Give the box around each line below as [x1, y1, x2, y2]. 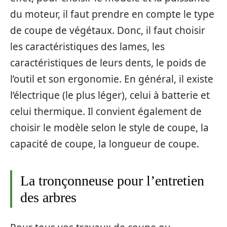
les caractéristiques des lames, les [10, 40, 165, 54]
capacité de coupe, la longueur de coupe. [10, 137, 199, 151]
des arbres [20, 190, 77, 206]
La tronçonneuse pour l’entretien [20, 173, 204, 189]
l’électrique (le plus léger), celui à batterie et [10, 89, 210, 102]
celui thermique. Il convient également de [10, 105, 202, 119]
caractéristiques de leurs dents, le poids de [10, 56, 206, 70]
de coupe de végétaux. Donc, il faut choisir [10, 24, 205, 37]
